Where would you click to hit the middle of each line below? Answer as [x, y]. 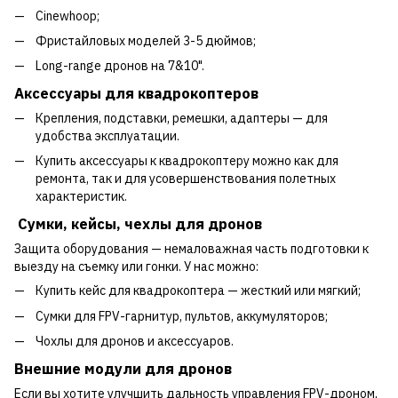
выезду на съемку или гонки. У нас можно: [136, 267]
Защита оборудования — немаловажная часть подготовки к [191, 249]
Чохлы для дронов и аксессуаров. [135, 342]
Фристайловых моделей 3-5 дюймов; [146, 40]
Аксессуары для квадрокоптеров [136, 94]
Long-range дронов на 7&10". [120, 66]
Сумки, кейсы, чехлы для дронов [138, 224]
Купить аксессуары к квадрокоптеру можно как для [187, 161]
